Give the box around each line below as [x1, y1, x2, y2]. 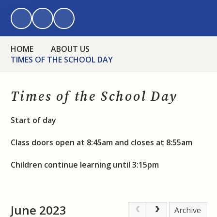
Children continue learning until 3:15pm [11, 159, 159, 170]
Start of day [11, 114, 57, 125]
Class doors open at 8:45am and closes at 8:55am [11, 137, 193, 148]
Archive [174, 204, 201, 216]
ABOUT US [51, 43, 90, 54]
